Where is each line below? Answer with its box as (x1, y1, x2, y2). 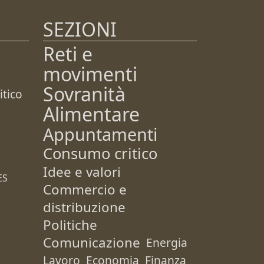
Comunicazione (43, 233, 140, 252)
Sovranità (43, 81, 126, 107)
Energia (146, 235, 187, 250)
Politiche (43, 216, 97, 234)
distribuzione (43, 198, 126, 216)
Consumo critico (43, 143, 157, 164)
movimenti (43, 61, 137, 87)
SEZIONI (43, 16, 117, 42)
